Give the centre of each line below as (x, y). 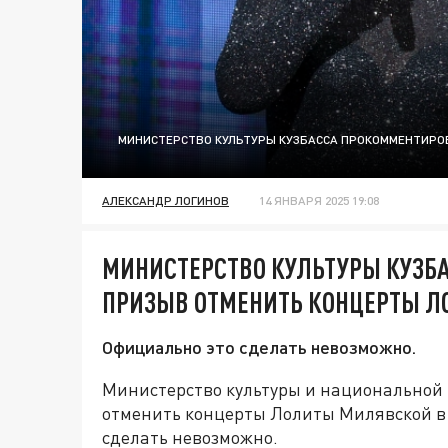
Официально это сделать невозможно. (259, 347)
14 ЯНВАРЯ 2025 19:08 (319, 201)
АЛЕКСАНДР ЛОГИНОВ (165, 201)
